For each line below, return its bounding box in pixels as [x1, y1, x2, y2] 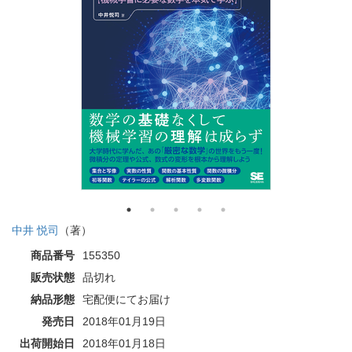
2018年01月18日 [82, 336, 166, 350]
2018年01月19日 [82, 314, 166, 328]
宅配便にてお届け [82, 292, 170, 306]
